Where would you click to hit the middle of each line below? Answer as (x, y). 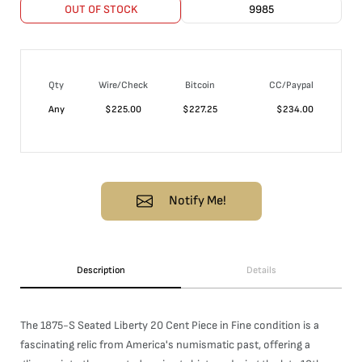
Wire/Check (123, 85)
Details (261, 270)
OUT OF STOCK (101, 9)
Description (101, 270)
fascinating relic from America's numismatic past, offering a (165, 345)
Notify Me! (197, 201)
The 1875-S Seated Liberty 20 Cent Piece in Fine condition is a (170, 325)
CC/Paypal (291, 85)
